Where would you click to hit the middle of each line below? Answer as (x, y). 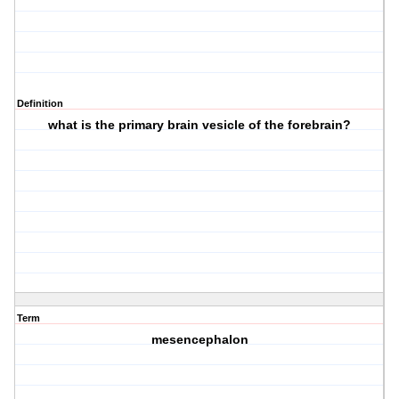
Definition (40, 104)
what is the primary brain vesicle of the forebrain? (200, 125)
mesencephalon (199, 340)
